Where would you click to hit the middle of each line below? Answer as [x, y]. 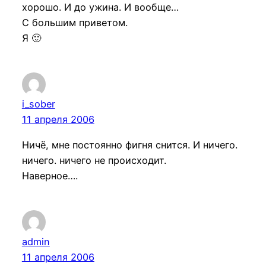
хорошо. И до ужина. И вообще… [100, 7]
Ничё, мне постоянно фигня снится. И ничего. [129, 145]
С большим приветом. [75, 23]
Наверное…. [50, 175]
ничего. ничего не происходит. [94, 160]
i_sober [38, 104]
